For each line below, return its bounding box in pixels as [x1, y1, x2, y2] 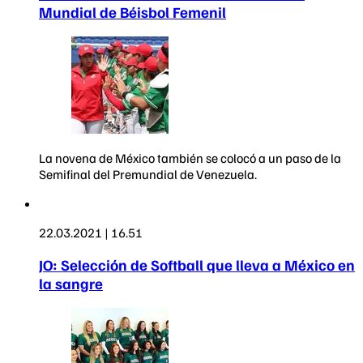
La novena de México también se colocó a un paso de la [39, 149, 341, 166]
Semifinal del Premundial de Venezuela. [39, 165, 257, 182]
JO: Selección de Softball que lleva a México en [39, 255, 355, 275]
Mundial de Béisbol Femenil [39, 2, 226, 21]
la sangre [39, 274, 103, 293]
